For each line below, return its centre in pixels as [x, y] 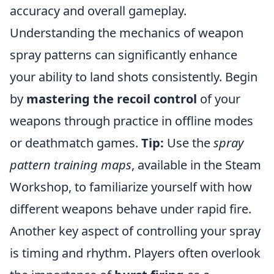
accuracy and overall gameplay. [98, 10]
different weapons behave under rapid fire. [131, 209]
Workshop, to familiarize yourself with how [131, 187]
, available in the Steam [196, 165]
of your [219, 98]
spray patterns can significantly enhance [124, 54]
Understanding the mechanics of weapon [127, 32]
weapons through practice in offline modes [131, 120]
